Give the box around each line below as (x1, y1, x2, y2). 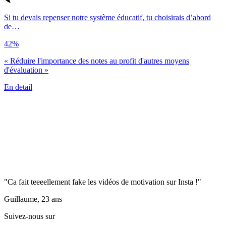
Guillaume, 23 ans (4, 194, 62, 203)
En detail (4, 82, 32, 91)
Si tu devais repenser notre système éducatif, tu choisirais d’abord (4, 13, 211, 22)
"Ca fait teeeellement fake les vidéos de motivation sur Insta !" (4, 177, 201, 186)
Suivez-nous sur (4, 211, 55, 220)
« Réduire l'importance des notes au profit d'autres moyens (4, 56, 189, 65)
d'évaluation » (4, 65, 48, 74)
